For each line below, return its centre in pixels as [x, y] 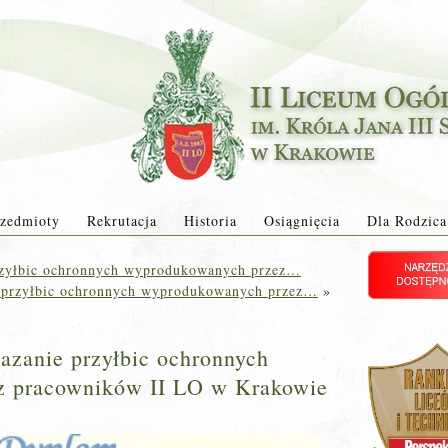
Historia [210, 220]
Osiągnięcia [301, 220]
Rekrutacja [121, 220]
